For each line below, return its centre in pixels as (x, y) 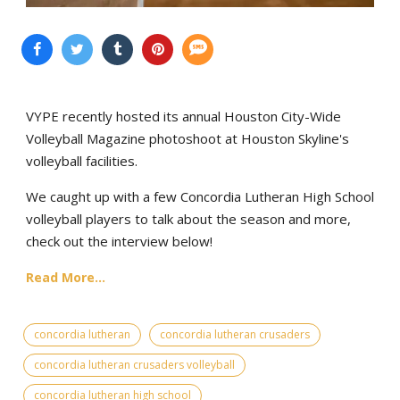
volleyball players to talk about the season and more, (188, 218)
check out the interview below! (119, 241)
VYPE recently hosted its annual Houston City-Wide (183, 116)
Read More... (66, 277)
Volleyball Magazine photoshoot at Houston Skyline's (187, 138)
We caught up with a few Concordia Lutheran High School (200, 196)
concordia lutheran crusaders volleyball (134, 364)
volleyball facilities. (82, 160)
